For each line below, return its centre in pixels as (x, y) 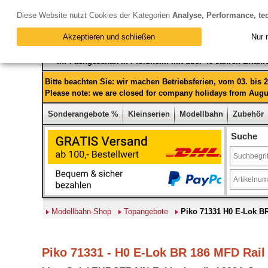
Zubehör (248, 114)
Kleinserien (149, 114)
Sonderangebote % (83, 114)
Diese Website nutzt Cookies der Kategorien (95, 16)
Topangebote (146, 211)
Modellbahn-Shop (81, 211)
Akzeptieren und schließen (109, 37)
